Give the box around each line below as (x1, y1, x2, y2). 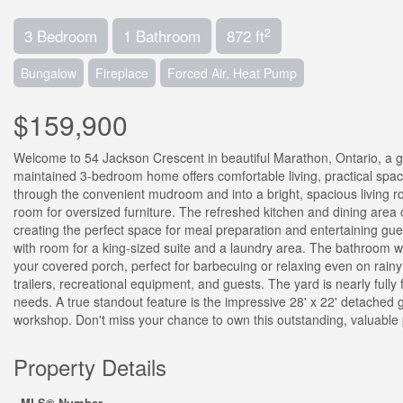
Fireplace (95, 64, 148, 82)
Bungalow (21, 64, 76, 82)
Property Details (13, 351, 166, 382)
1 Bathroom (123, 24, 201, 47)
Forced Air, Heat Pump (167, 64, 297, 82)
